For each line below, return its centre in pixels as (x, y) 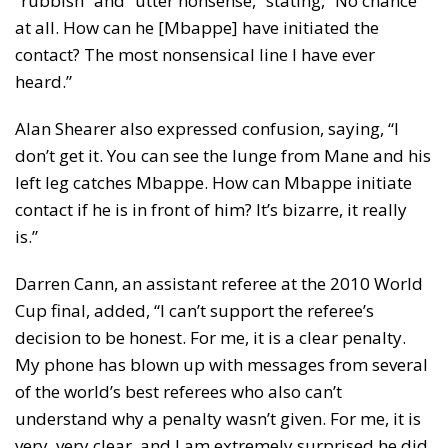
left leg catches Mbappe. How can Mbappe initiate (213, 182)
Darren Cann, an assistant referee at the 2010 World (219, 283)
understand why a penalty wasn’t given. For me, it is (218, 418)
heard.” (43, 81)
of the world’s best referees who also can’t (178, 391)
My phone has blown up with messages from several (221, 364)
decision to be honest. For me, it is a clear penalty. (210, 337)
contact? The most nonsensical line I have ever (195, 54)
